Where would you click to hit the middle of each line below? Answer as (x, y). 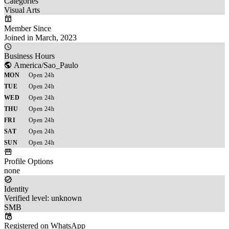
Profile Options (29, 161)
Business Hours (29, 56)
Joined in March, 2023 (40, 37)
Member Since (28, 28)
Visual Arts (22, 10)
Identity (16, 189)
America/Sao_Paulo (45, 65)
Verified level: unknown (43, 198)
